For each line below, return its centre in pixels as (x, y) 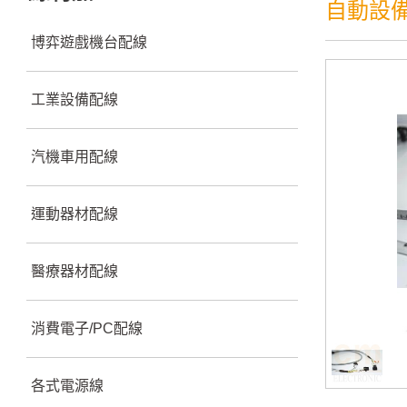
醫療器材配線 (74, 271)
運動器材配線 (74, 214)
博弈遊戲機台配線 (89, 42)
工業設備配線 (74, 99)
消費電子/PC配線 (86, 328)
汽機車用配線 (74, 157)
